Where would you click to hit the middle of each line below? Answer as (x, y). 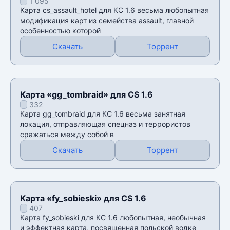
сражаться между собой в (67, 134)
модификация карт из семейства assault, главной (107, 20)
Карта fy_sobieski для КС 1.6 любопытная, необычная (113, 217)
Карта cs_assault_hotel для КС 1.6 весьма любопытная (114, 10)
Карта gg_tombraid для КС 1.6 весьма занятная (103, 113)
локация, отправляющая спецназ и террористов (105, 124)
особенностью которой (60, 30)
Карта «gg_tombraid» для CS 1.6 (87, 94)
